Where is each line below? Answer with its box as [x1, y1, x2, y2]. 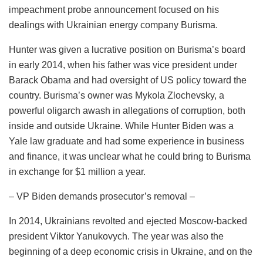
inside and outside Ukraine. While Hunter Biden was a [9, 120, 234, 131]
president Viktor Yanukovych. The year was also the [9, 231, 224, 241]
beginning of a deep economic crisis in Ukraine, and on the [9, 246, 252, 257]
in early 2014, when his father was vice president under [9, 59, 237, 70]
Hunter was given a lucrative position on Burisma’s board [9, 44, 245, 55]
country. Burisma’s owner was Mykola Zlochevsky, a [9, 90, 224, 100]
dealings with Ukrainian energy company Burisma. [9, 19, 218, 30]
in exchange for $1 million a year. [9, 166, 146, 177]
